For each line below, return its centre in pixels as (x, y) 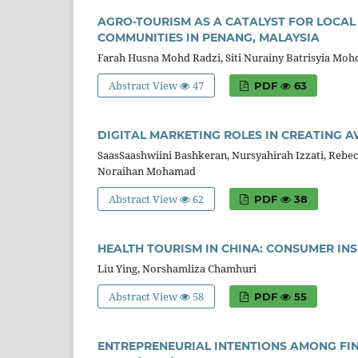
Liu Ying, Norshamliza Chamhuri (177, 269)
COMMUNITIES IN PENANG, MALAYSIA (209, 38)
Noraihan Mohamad (147, 171)
